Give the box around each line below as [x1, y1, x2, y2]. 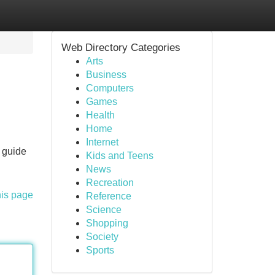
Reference [85, 191, 131, 201]
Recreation [85, 177, 134, 188]
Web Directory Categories [61, 42, 180, 53]
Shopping [85, 218, 128, 228]
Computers [85, 83, 134, 93]
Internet [85, 137, 118, 147]
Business [85, 69, 126, 80]
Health [85, 110, 115, 120]
